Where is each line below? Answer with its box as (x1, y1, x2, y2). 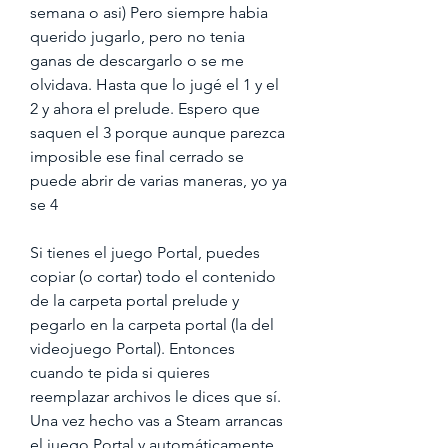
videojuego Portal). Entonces (30, 339, 235, 358)
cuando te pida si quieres (30, 363, 210, 382)
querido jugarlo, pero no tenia (30, 27, 245, 46)
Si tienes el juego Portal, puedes (30, 243, 260, 262)
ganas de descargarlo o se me (30, 51, 244, 70)
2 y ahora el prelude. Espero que (30, 99, 260, 118)
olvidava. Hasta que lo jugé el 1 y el (30, 75, 279, 94)
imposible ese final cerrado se (30, 147, 244, 166)
